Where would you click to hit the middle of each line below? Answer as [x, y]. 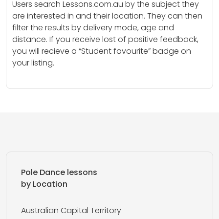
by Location [44, 184]
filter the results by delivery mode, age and [93, 28]
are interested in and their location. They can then [107, 16]
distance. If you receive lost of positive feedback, [105, 39]
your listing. [33, 63]
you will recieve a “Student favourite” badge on [102, 51]
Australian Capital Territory [71, 210]
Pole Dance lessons [59, 172]
